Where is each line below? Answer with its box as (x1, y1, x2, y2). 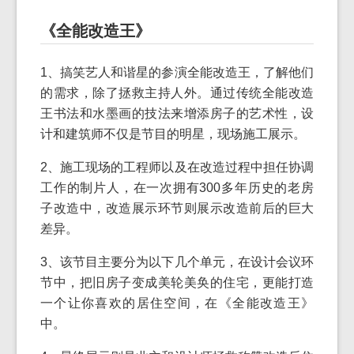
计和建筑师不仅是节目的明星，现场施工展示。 (40, 127, 306, 141)
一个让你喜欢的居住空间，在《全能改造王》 (40, 296, 314, 310)
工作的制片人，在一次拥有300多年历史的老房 (40, 181, 314, 194)
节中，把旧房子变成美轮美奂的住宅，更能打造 (40, 276, 314, 289)
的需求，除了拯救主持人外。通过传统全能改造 (40, 86, 314, 100)
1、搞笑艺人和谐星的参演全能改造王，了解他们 (40, 66, 314, 79)
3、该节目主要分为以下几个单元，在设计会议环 (40, 255, 314, 269)
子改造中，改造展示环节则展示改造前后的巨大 (40, 201, 314, 215)
